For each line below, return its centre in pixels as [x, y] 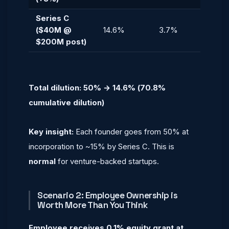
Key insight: [51, 132]
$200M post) [61, 42]
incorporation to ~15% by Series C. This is [101, 147]
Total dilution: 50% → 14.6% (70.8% [97, 88]
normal [42, 162]
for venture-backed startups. [107, 162]
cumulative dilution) [66, 103]
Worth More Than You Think [93, 205]
